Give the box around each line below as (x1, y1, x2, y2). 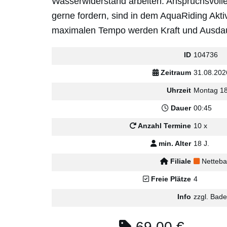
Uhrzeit (167, 86, 191, 94)
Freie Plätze (149, 175, 191, 183)
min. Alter (157, 139, 191, 147)
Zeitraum (159, 68, 191, 77)
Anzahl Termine (136, 122, 191, 130)
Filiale (168, 157, 191, 165)
